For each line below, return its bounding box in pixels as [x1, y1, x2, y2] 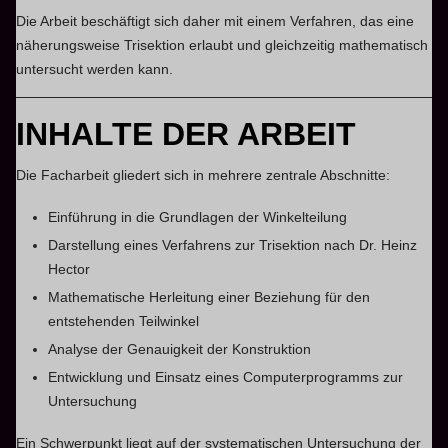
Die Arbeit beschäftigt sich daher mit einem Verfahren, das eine [16, 12, 415, 29]
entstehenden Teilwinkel [48, 312, 200, 329]
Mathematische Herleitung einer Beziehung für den [48, 288, 371, 305]
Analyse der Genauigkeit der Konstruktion [48, 340, 312, 357]
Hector [48, 260, 91, 277]
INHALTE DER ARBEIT [16, 115, 357, 152]
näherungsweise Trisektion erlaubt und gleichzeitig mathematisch [16, 36, 429, 53]
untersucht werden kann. [16, 60, 174, 77]
